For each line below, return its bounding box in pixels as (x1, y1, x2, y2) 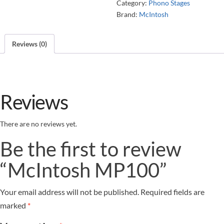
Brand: (116, 9, 139, 18)
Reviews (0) (12, 39, 47, 48)
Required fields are (140, 186, 204, 196)
